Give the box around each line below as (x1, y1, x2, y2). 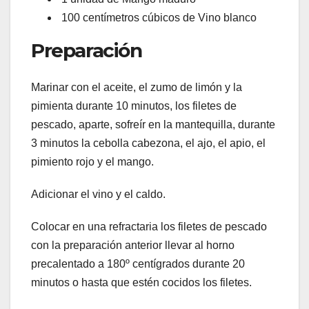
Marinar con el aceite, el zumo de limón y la (31, 81, 242, 93)
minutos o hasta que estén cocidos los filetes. (31, 277, 252, 288)
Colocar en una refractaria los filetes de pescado (31, 221, 267, 232)
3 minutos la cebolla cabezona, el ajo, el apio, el (31, 137, 266, 149)
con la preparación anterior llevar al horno (31, 239, 235, 251)
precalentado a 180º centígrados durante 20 (31, 258, 245, 270)
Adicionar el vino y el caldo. (31, 188, 166, 200)
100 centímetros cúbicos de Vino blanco (59, 11, 257, 23)
